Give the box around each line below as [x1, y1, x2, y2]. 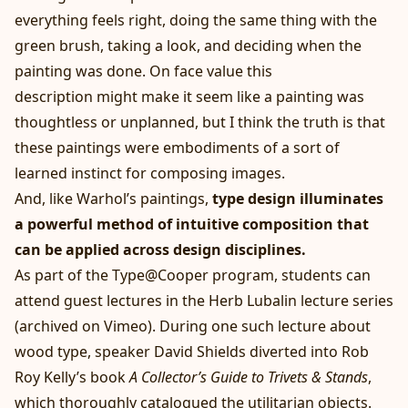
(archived [15, 315, 82, 336]
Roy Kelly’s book [15, 366, 129, 387]
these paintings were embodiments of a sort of [15, 137, 340, 158]
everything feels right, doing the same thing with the [15, 9, 377, 30]
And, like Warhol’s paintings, [15, 188, 212, 209]
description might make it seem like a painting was [15, 86, 364, 107]
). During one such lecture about [148, 315, 371, 336]
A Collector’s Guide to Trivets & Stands [129, 366, 368, 387]
